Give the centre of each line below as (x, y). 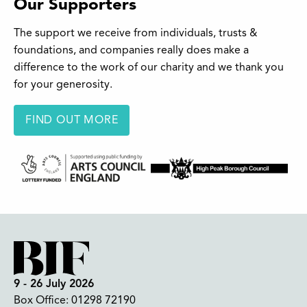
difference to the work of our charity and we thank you (149, 68)
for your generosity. (63, 85)
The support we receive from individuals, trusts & (136, 34)
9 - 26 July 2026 (54, 284)
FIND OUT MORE (72, 120)
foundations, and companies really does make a (131, 51)
